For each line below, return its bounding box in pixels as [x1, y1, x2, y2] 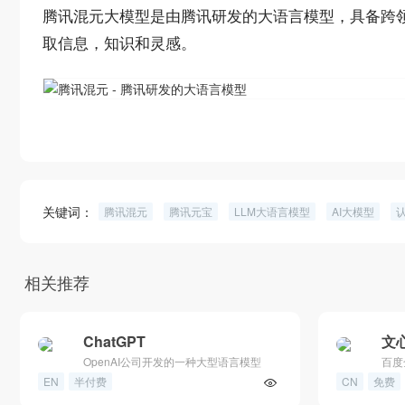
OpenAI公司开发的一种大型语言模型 [83, 353, 261, 369]
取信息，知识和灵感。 [42, 31, 196, 53]
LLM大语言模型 [234, 203, 310, 219]
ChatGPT [83, 331, 146, 352]
